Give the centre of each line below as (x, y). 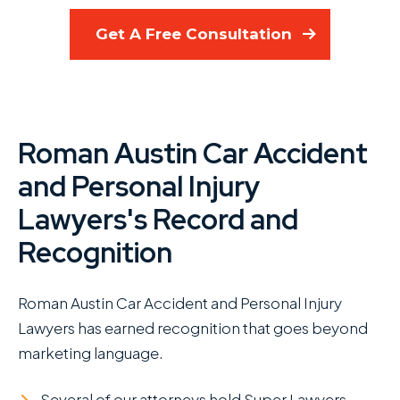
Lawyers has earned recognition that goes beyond (193, 327)
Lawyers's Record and (158, 220)
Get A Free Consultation (194, 34)
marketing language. (91, 352)
